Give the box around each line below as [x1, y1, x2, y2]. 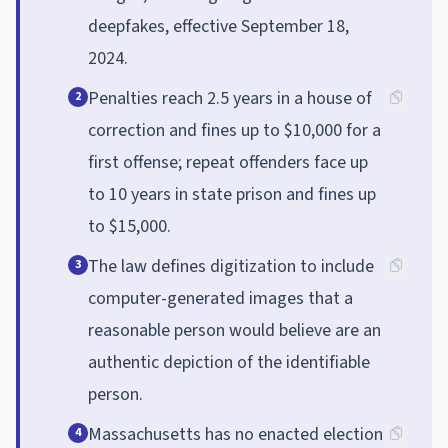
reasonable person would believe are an [88, 317, 381, 343]
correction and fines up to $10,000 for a [88, 117, 381, 143]
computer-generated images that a [88, 285, 353, 311]
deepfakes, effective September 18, [88, 13, 349, 39]
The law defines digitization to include [88, 253, 374, 279]
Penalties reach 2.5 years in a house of [88, 85, 372, 111]
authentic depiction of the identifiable [88, 349, 370, 375]
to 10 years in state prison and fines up [88, 181, 376, 207]
